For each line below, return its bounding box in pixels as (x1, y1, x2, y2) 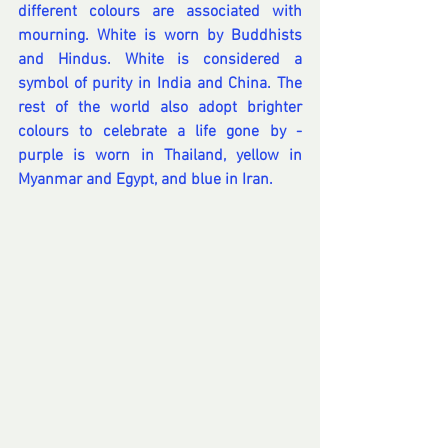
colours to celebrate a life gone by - (18, 122, 302, 143)
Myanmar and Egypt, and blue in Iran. (18, 170, 277, 191)
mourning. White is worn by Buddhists (18, 26, 302, 47)
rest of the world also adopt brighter (18, 98, 302, 119)
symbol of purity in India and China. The (18, 74, 302, 95)
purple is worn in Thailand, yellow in (18, 146, 302, 167)
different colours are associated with (18, 2, 302, 23)
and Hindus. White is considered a (18, 50, 302, 71)
